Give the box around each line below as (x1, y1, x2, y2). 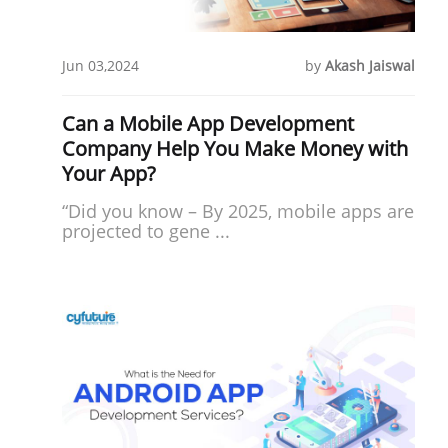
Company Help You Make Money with (62, 134, 408, 162)
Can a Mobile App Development (62, 109, 354, 137)
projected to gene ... (62, 218, 230, 243)
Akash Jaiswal (325, 55, 416, 75)
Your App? (62, 159, 156, 187)
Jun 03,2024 (62, 55, 139, 75)
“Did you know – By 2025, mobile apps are (62, 198, 414, 223)
